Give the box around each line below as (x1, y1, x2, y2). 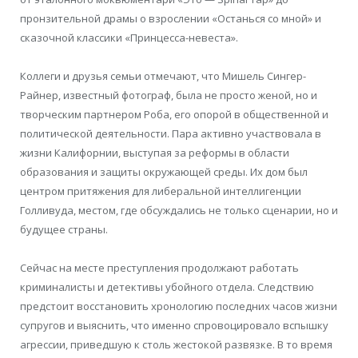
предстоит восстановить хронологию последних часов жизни (20, 298, 337, 313)
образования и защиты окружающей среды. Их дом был (20, 164, 308, 179)
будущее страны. (20, 221, 108, 237)
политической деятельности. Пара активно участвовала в (20, 125, 321, 141)
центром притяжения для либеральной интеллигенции (20, 183, 301, 198)
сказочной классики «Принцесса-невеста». (20, 30, 238, 45)
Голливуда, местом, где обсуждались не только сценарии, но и (20, 202, 338, 217)
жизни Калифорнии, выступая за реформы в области (20, 145, 289, 160)
